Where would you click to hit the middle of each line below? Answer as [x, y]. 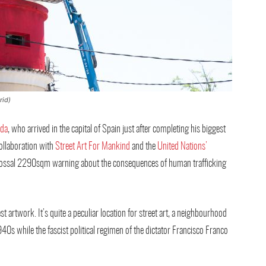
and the [144, 146]
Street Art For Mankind [93, 146]
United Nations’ [182, 146]
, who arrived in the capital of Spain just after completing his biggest [117, 129]
